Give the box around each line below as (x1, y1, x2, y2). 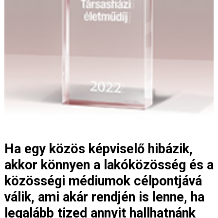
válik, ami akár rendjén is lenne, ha (4, 189, 204, 205)
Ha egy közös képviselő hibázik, (4, 141, 193, 157)
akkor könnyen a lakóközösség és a (4, 157, 214, 173)
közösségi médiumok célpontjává (4, 173, 202, 189)
